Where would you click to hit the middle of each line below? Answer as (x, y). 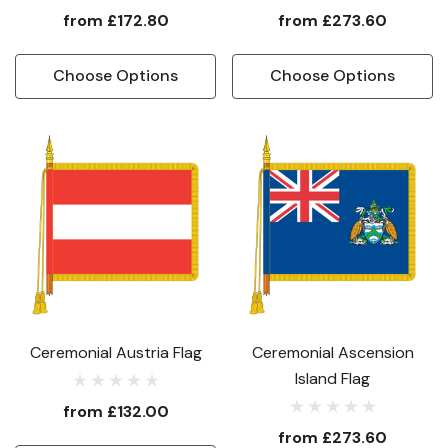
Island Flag (332, 378)
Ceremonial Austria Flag (115, 352)
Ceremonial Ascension (332, 352)
